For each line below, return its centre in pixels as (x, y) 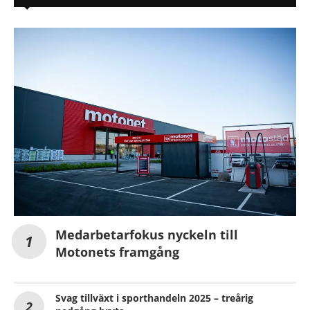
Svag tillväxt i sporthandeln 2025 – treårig (154, 298)
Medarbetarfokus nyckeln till (147, 235)
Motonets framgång (117, 252)
